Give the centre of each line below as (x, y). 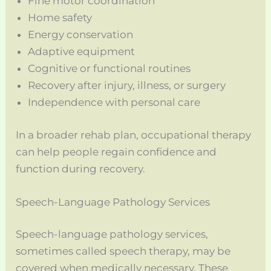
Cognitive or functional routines (109, 69)
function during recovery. (81, 168)
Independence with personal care (114, 103)
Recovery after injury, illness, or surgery (127, 86)
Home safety (60, 18)
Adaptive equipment (82, 52)
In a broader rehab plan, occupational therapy (134, 135)
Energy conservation (81, 35)
